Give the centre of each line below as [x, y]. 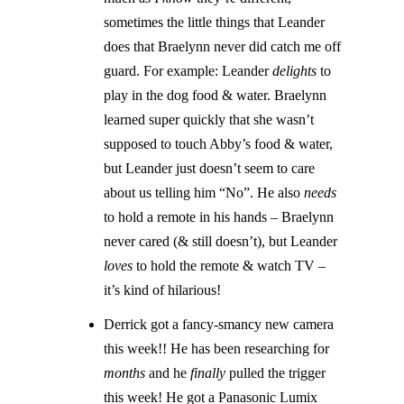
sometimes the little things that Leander [215, 23]
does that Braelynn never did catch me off [223, 47]
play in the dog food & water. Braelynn [216, 96]
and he [168, 373]
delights [295, 71]
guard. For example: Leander [188, 71]
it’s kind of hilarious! [163, 290]
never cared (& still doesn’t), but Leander [221, 242]
